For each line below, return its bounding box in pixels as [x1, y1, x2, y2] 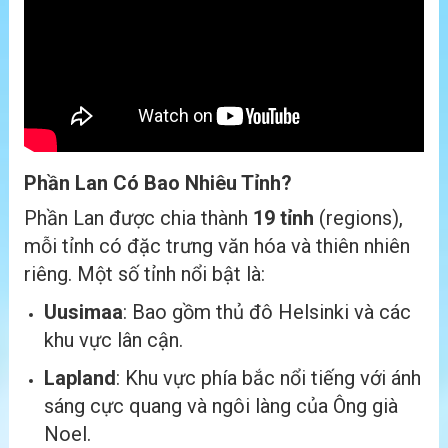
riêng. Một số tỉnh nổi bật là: [24, 262, 265, 287]
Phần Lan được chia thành [24, 206, 253, 231]
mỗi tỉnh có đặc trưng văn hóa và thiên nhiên [24, 234, 410, 259]
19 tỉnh [253, 206, 314, 231]
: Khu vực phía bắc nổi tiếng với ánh [116, 366, 421, 391]
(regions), [314, 206, 403, 231]
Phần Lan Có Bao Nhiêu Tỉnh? [24, 171, 292, 196]
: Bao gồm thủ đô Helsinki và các [123, 300, 411, 325]
